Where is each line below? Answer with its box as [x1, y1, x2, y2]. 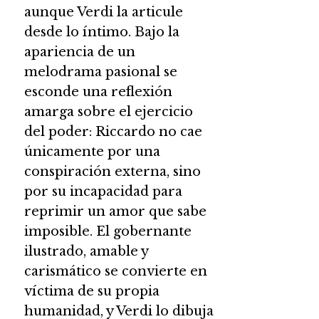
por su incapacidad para [23, 183, 182, 199]
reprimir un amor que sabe [23, 203, 206, 219]
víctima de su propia [23, 283, 159, 299]
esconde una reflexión [23, 83, 172, 100]
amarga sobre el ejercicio [23, 103, 193, 120]
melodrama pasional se [23, 63, 177, 80]
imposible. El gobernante [23, 223, 192, 239]
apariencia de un [23, 43, 135, 60]
